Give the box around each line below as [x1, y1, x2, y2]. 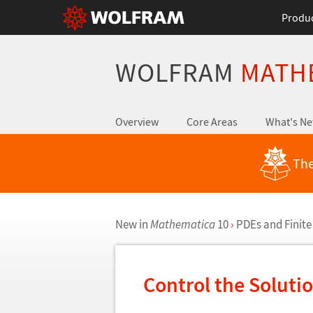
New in [115, 217, 150, 232]
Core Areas [186, 115, 238, 129]
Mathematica [150, 217, 215, 232]
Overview [115, 115, 159, 129]
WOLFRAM [115, 56, 240, 89]
